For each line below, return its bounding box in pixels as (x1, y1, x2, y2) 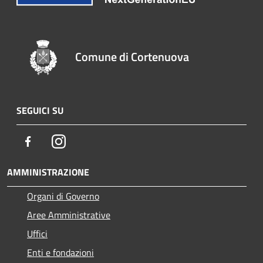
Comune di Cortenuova (75, 48, 190, 66)
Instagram (65, 134, 106, 149)
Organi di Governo (27, 189, 99, 204)
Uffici (27, 227, 48, 241)
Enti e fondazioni (27, 245, 94, 260)
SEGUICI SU (16, 103, 63, 118)
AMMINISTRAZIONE (7, 165, 89, 180)
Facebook (35, 134, 71, 149)
